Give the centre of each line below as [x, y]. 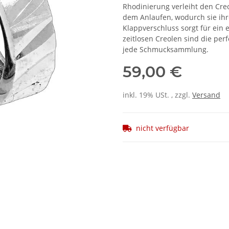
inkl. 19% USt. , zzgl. [157, 95]
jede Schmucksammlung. [166, 50]
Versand [206, 95]
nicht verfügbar [163, 128]
